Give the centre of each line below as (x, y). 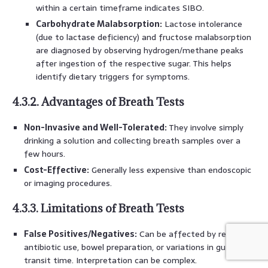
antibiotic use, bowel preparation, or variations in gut (127, 247)
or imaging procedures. (68, 183)
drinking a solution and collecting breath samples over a (132, 140)
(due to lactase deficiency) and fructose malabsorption (144, 37)
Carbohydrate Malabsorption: (99, 24)
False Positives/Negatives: (80, 234)
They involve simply (205, 127)
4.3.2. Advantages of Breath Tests (98, 101)
